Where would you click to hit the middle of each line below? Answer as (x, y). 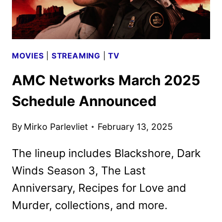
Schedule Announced (84, 101)
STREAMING (76, 56)
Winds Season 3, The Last (79, 171)
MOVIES (28, 56)
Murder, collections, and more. (90, 205)
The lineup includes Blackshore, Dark (106, 153)
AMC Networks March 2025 (106, 80)
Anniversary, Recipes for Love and (99, 188)
